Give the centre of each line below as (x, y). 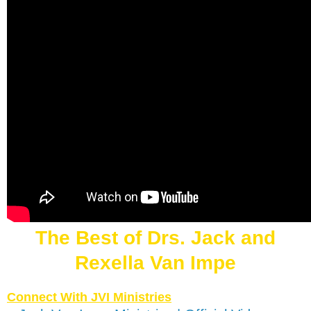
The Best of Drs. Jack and (155, 237)
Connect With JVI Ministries (89, 297)
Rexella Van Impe (155, 262)
